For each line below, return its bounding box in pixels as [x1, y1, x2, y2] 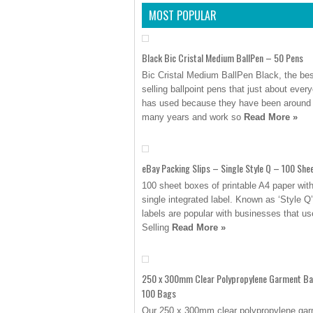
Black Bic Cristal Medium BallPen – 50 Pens [142, 50, 303, 65]
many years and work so [142, 112, 244, 122]
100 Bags [142, 286, 176, 300]
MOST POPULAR [149, 7, 217, 24]
